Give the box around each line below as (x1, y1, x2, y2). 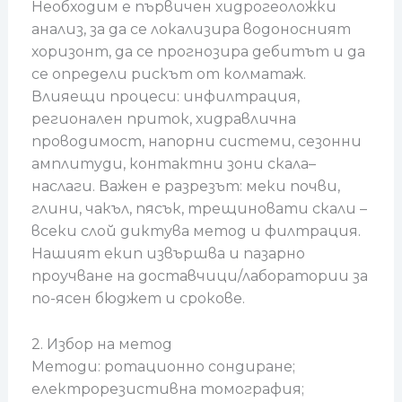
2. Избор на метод (31, 335, 172, 353)
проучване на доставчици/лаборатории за (31, 267, 368, 285)
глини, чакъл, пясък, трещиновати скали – (31, 200, 367, 218)
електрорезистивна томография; (31, 380, 304, 398)
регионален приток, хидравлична (31, 110, 296, 128)
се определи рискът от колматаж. (31, 66, 306, 83)
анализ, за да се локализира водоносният (31, 21, 351, 39)
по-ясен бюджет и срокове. (31, 290, 245, 308)
